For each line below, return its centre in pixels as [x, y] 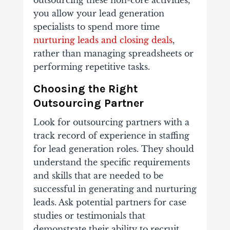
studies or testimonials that [89, 216]
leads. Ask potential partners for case [110, 203]
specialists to [59, 27]
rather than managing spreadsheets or [113, 54]
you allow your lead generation [99, 14]
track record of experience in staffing [111, 136]
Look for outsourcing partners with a [111, 122]
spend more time [123, 27]
